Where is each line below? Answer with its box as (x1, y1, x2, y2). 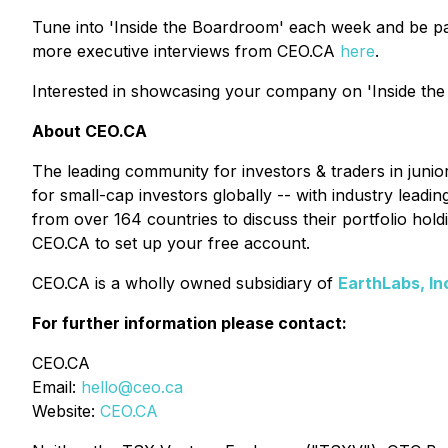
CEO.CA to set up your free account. (32, 233, 310, 253)
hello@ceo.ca (81, 377, 183, 397)
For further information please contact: (32, 313, 347, 333)
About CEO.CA (32, 121, 147, 141)
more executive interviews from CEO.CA (32, 41, 340, 61)
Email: (32, 377, 81, 397)
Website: (32, 401, 100, 421)
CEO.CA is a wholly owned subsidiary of (32, 273, 338, 293)
